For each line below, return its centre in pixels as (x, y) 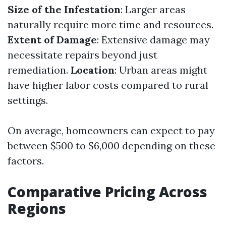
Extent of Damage (52, 40)
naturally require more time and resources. (110, 24)
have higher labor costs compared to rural (108, 85)
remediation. (39, 70)
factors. (26, 161)
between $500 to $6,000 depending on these (111, 146)
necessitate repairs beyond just (82, 55)
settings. (28, 100)
